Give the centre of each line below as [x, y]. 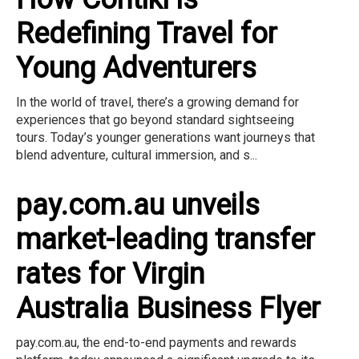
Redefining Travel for [147, 34]
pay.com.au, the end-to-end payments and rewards [156, 343]
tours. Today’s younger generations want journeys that [165, 138]
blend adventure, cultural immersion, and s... [137, 155]
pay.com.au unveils [138, 206]
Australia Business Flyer [168, 309]
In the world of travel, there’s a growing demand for [157, 103]
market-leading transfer [165, 240]
